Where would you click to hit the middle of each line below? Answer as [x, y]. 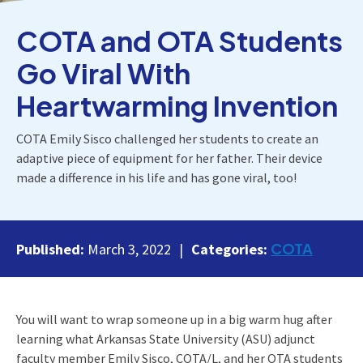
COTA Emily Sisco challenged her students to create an [167, 138]
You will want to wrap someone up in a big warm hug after [174, 319]
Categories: [231, 249]
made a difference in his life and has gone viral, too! [156, 177]
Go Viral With [103, 73]
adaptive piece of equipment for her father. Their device [169, 158]
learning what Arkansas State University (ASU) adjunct [166, 338]
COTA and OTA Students [179, 41]
